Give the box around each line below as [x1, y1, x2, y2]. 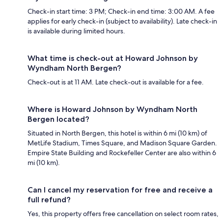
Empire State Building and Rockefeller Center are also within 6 [27, 148, 216, 158]
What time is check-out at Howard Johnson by [27, 54, 198, 63]
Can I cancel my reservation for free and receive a [27, 185, 213, 195]
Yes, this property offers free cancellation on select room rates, [27, 209, 219, 219]
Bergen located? [27, 114, 89, 124]
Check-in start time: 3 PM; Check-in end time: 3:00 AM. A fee [27, 7, 215, 16]
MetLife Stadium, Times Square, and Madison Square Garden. [27, 138, 217, 148]
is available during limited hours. [27, 27, 125, 36]
